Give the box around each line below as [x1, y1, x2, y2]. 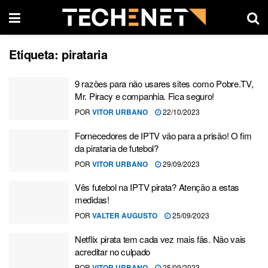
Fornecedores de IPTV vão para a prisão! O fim [75, 129, 252, 142]
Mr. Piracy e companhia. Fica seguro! [75, 90, 215, 102]
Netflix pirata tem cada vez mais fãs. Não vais [75, 232, 246, 245]
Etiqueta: [9, 45, 62, 63]
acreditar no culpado [75, 245, 150, 258]
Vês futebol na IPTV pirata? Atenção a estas [75, 181, 240, 193]
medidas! [75, 193, 109, 206]
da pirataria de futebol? [75, 141, 159, 154]
